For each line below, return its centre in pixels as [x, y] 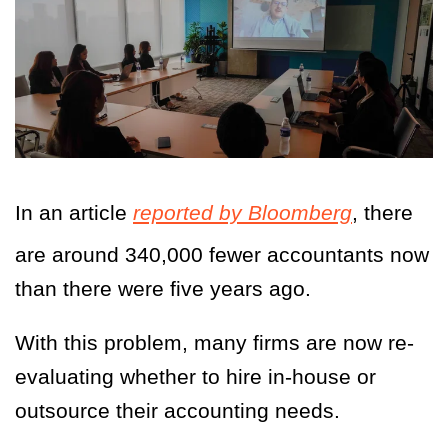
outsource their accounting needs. [177, 411]
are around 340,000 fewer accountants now [222, 255]
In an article [74, 213]
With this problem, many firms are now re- [214, 343]
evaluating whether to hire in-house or [195, 377]
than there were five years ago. [163, 289]
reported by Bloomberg [242, 213]
